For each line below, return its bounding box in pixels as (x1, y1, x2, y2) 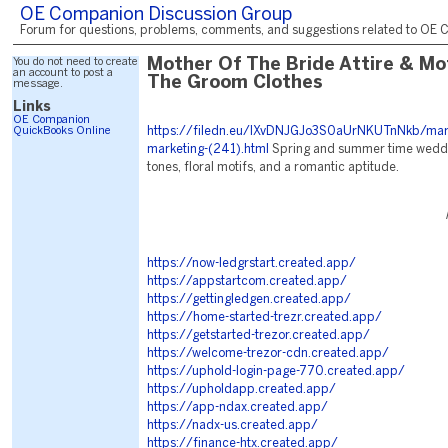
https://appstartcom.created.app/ (147, 276, 347, 287)
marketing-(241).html (147, 144, 269, 155)
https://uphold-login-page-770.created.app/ (147, 366, 405, 377)
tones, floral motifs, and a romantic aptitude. (147, 162, 399, 173)
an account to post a (13, 68, 113, 78)
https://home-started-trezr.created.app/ (147, 312, 382, 323)
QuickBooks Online (13, 126, 111, 136)
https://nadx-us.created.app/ (147, 420, 318, 431)
